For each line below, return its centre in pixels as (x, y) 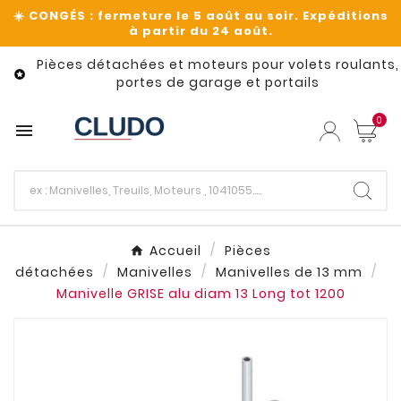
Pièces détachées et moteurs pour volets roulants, (218, 64)
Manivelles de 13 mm (289, 273)
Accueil (175, 251)
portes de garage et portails (218, 82)
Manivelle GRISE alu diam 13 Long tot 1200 (200, 294)
